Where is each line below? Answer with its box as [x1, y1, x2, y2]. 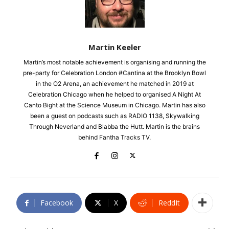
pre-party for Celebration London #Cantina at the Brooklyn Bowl [23, 68, 206, 77]
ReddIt [158, 197, 180, 208]
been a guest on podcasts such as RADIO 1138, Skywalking [30, 111, 199, 120]
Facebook [40, 197, 73, 208]
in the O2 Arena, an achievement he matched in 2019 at [35, 79, 194, 87]
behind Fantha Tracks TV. [78, 133, 151, 141]
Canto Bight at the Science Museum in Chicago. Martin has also [24, 101, 205, 109]
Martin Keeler [88, 41, 141, 52]
